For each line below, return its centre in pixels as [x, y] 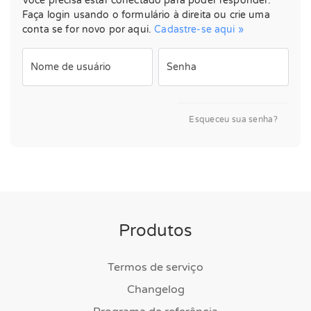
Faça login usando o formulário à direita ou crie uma [146, 15]
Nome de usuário [71, 67]
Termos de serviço [155, 267]
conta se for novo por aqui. [89, 30]
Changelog [155, 289]
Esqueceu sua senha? [233, 119]
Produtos [155, 231]
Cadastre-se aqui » [199, 30]
